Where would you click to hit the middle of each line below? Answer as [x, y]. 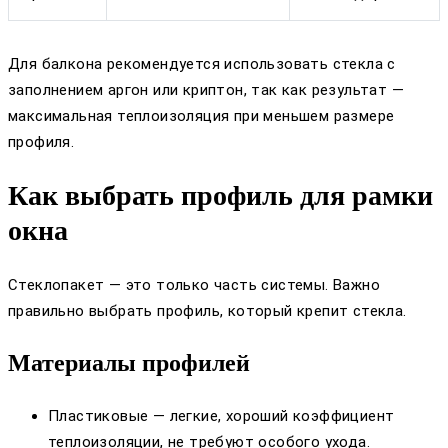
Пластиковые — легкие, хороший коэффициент [221, 415]
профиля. [41, 142]
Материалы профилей [129, 362]
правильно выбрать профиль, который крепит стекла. [207, 310]
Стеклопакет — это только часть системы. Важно [194, 284]
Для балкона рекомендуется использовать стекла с [202, 64]
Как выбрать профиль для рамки [220, 196]
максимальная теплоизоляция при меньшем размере [201, 116]
